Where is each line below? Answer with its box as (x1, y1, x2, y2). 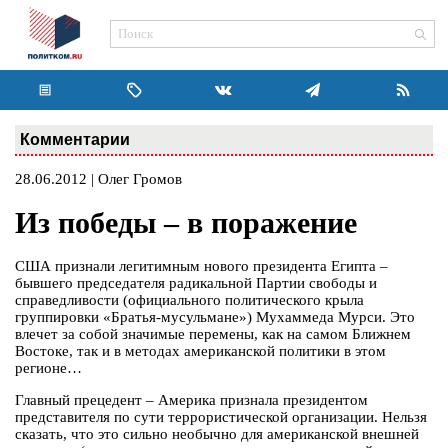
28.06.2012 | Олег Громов (15, 171, 182, 187)
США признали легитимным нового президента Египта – (15, 258, 388, 275)
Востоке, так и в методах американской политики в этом (15, 343, 386, 360)
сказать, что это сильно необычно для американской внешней (15, 426, 419, 443)
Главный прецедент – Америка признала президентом (15, 392, 368, 409)
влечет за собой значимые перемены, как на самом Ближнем (15, 326, 411, 343)
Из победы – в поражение (15, 206, 357, 240)
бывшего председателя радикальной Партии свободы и (15, 275, 377, 292)
